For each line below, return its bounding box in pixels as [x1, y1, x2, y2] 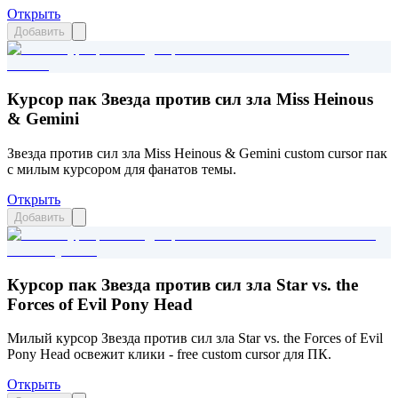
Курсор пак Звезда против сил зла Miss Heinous [7, 90, 373, 109]
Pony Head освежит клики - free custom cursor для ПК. [7, 346, 331, 362]
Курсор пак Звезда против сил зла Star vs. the [7, 275, 358, 294]
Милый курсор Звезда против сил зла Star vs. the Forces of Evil [7, 330, 383, 346]
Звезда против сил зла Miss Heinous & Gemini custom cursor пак [7, 145, 387, 161]
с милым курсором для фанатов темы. [7, 161, 236, 177]
